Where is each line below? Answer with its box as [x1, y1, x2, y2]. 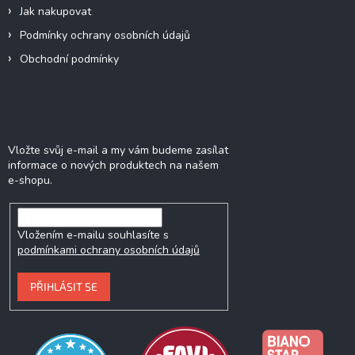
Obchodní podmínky [20, 52, 119, 67]
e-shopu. [8, 173, 52, 189]
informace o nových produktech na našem [8, 158, 219, 174]
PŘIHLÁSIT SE [29, 280, 97, 294]
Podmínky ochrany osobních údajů [20, 28, 190, 44]
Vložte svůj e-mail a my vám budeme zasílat [8, 143, 228, 158]
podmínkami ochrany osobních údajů [17, 242, 200, 258]
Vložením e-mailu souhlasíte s [17, 227, 169, 243]
